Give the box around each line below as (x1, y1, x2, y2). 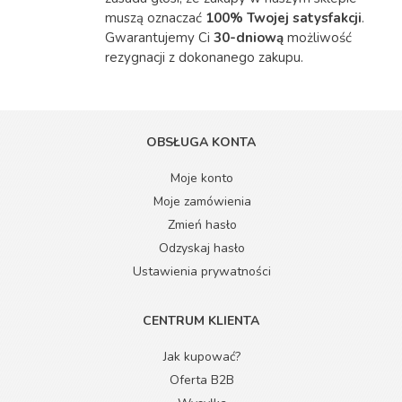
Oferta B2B (170, 371, 234, 389)
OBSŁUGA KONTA (146, 133, 256, 151)
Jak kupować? (163, 347, 240, 365)
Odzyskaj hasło (159, 239, 245, 257)
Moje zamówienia (153, 192, 251, 210)
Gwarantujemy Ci (105, 29, 214, 48)
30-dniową (214, 29, 284, 48)
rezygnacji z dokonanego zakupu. (105, 48, 304, 67)
